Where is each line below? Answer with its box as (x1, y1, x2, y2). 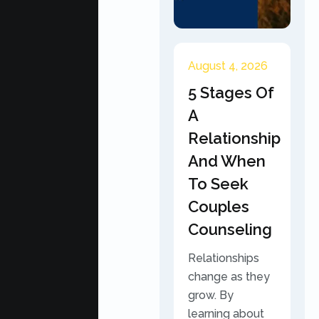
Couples (188, 197, 249, 216)
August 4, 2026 (188, 59, 268, 73)
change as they (188, 270, 270, 283)
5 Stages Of (188, 83, 274, 102)
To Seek (188, 174, 249, 193)
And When (188, 152, 266, 170)
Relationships (188, 251, 259, 265)
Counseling (188, 220, 272, 239)
